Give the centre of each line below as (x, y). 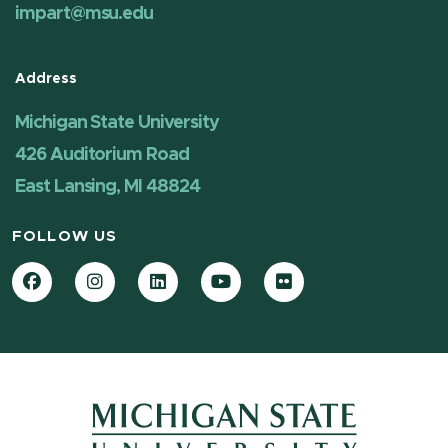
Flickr (306, 277)
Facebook (74, 277)
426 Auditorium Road (102, 155)
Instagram (138, 277)
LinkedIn (193, 277)
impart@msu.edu (84, 13)
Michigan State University (117, 123)
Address (46, 78)
